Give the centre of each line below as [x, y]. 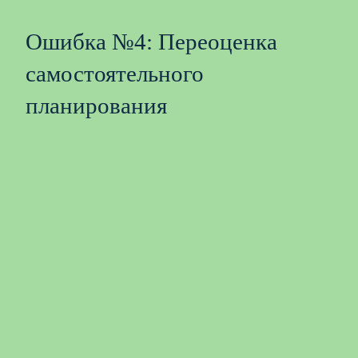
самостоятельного [115, 73]
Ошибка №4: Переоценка [151, 41]
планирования [96, 105]
